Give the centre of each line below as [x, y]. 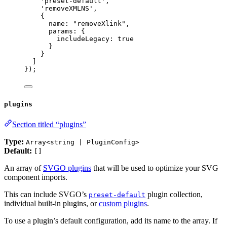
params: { [67, 31]
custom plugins [123, 204]
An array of [24, 168]
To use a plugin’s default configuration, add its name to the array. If [111, 221]
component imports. [36, 177]
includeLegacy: [87, 39]
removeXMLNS [67, 8]
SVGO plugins [67, 168]
